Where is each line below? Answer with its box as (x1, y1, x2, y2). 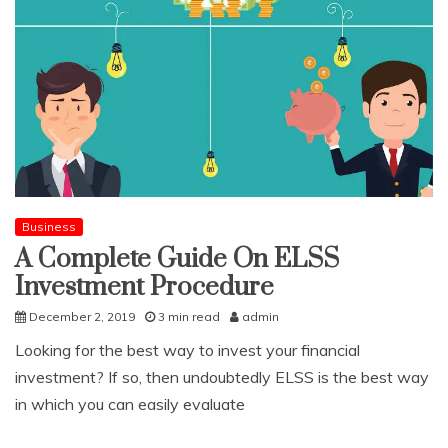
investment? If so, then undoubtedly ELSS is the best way (15, 367, 429, 388)
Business (22, 219, 76, 235)
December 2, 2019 (29, 309, 135, 325)
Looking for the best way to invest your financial (15, 340, 360, 361)
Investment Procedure (15, 271, 274, 305)
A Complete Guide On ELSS (15, 243, 339, 277)
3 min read (158, 309, 220, 325)
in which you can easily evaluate (15, 394, 245, 415)
